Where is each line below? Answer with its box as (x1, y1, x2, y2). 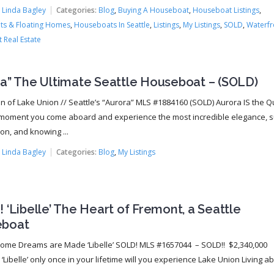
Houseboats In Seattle (73, 20, 150, 31)
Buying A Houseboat (117, 5, 189, 16)
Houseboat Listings (192, 5, 259, 16)
